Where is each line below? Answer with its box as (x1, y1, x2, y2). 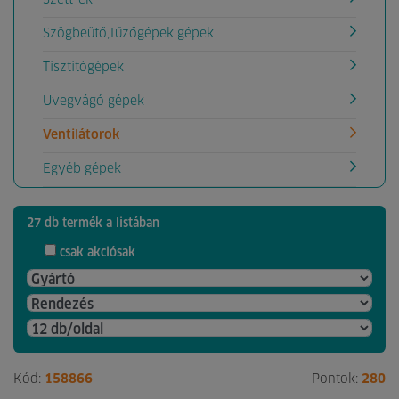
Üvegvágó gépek (43, 94, 144, 108)
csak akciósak (60, 246, 135, 259)
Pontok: (312, 373, 362, 387)
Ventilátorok (43, 128, 119, 142)
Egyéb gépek (43, 162, 121, 175)
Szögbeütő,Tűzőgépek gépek (43, 27, 214, 40)
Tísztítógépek (43, 61, 124, 74)
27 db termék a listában (27, 216, 159, 230)
